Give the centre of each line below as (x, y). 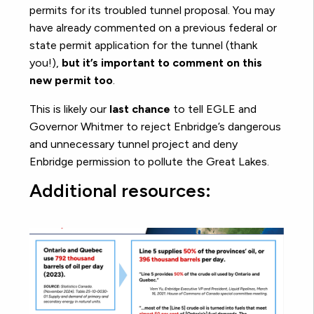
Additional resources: (120, 190)
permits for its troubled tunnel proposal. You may (152, 10)
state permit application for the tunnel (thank (143, 45)
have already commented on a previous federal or (153, 27)
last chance (140, 109)
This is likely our (69, 109)
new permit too (71, 80)
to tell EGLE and (213, 109)
